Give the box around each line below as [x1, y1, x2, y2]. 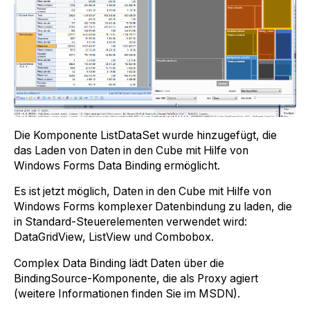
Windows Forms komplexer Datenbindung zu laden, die [14, 200, 292, 214]
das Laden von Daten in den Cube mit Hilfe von [14, 143, 248, 157]
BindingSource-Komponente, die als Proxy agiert [14, 271, 258, 285]
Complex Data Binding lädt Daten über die [14, 256, 224, 270]
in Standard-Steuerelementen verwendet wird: [14, 215, 247, 229]
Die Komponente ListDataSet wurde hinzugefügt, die [14, 128, 277, 142]
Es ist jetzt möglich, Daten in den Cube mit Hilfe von [14, 185, 271, 199]
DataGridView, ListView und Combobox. [14, 230, 214, 244]
